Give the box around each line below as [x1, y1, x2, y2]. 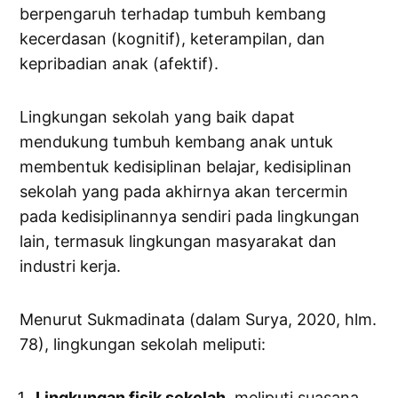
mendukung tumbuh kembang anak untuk [20, 132, 334, 152]
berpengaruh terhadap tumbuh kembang [20, 4, 327, 24]
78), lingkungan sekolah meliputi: [20, 335, 267, 354]
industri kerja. [20, 257, 122, 276]
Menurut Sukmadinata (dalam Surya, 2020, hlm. [20, 310, 378, 330]
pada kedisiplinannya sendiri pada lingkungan [20, 207, 361, 227]
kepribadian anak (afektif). [20, 54, 219, 74]
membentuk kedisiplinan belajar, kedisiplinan [20, 157, 353, 177]
